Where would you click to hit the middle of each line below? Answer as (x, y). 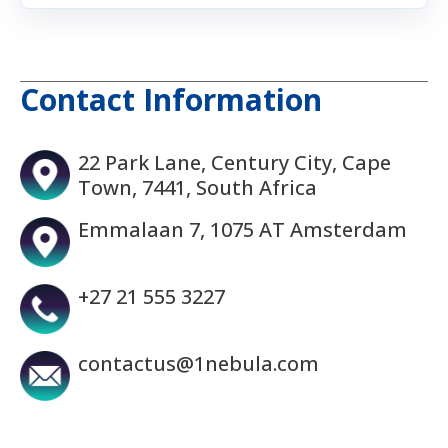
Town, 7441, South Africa (197, 188)
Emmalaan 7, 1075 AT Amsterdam (242, 230)
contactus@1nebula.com (198, 364)
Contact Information (171, 100)
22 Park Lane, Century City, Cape (234, 163)
